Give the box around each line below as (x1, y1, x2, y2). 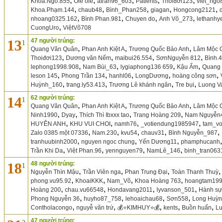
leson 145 (31, 72, 57, 79)
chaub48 (78, 6, 102, 13)
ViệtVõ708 (63, 24, 91, 31)
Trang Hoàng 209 (133, 111, 181, 118)
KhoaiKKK (75, 177, 103, 184)
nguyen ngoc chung (81, 138, 135, 145)
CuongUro (31, 24, 59, 31)
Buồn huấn (182, 204, 212, 211)
